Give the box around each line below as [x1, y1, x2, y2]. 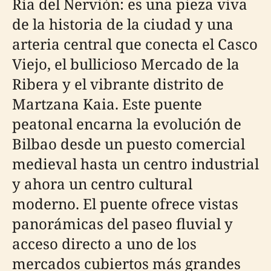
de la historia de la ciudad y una [12, 14, 233, 34]
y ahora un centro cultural [12, 174, 192, 194]
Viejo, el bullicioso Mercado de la [12, 54, 240, 74]
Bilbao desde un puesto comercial [12, 134, 245, 154]
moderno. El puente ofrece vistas [12, 194, 238, 214]
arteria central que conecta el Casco [12, 34, 258, 54]
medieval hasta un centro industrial [12, 154, 259, 174]
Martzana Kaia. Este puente [12, 94, 202, 114]
